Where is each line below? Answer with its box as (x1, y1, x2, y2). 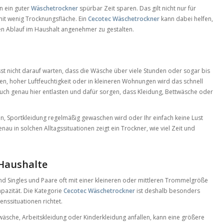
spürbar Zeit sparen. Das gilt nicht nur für (78, 3, 196, 12)
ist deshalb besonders (135, 186, 200, 195)
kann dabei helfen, (159, 14, 213, 23)
